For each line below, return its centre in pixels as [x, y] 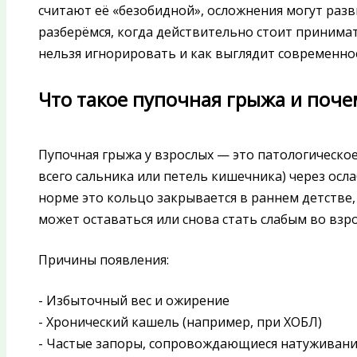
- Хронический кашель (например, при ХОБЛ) [180, 322]
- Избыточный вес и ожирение [134, 300]
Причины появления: [104, 259]
